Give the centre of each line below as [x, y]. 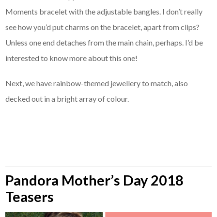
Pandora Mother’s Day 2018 [95, 180]
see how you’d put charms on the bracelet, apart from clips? [103, 27]
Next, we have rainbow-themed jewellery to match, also [97, 83]
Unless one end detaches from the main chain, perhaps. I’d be [104, 43]
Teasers [30, 197]
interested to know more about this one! [72, 58]
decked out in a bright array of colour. [67, 99]
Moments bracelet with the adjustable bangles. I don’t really [104, 12]
